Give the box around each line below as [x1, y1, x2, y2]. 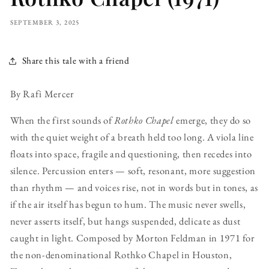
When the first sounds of [10, 113, 114, 127]
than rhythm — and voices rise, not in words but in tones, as [10, 181, 259, 195]
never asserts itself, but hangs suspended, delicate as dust [10, 214, 241, 228]
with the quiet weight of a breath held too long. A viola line [10, 130, 254, 144]
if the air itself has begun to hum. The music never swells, [10, 198, 246, 211]
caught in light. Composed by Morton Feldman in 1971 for [10, 231, 255, 245]
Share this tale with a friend [22, 54, 130, 67]
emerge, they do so [174, 113, 252, 127]
